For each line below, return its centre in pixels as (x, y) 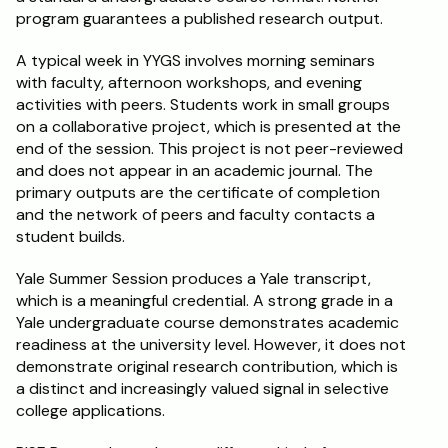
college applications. (90, 410)
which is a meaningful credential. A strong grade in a (204, 300)
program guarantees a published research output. (199, 18)
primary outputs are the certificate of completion (198, 192)
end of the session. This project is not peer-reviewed (209, 148)
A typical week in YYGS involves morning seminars (195, 60)
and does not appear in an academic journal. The (194, 170)
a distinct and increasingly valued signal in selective (202, 388)
